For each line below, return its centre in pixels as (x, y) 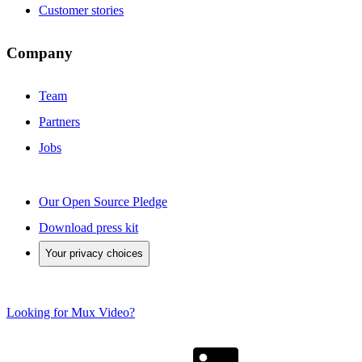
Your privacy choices (94, 254)
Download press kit (88, 228)
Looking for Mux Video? (71, 313)
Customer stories (81, 10)
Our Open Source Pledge (103, 202)
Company (40, 53)
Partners (59, 122)
